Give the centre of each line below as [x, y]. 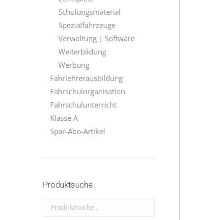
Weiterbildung [82, 52]
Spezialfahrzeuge [87, 25]
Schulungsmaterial [90, 12]
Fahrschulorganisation [88, 91]
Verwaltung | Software [96, 38]
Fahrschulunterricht [83, 105]
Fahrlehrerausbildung [86, 78]
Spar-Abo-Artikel [78, 131]
